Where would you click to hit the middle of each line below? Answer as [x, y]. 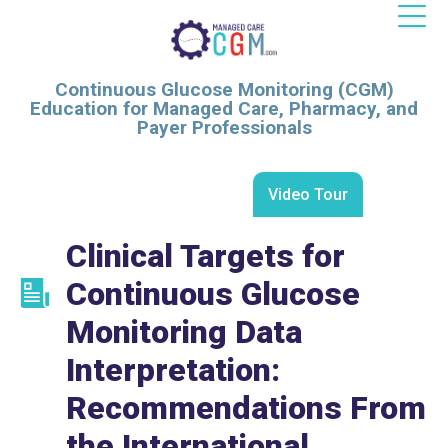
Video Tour [308, 194]
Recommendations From [246, 408]
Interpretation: [173, 370]
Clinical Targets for [205, 256]
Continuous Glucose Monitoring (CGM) [224, 89]
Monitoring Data [184, 332]
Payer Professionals [224, 127]
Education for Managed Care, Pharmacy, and [224, 108]
